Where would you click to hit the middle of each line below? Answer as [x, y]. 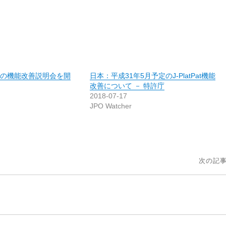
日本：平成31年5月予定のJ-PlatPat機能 [153, 75]
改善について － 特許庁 [127, 86]
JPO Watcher [111, 106]
